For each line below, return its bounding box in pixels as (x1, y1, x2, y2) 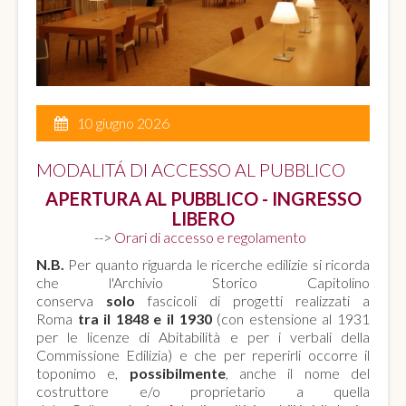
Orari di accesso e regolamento (114, 227, 312, 246)
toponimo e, (36, 363, 130, 382)
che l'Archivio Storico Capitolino (36, 273, 370, 291)
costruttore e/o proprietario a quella (36, 382, 370, 400)
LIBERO (171, 207, 235, 229)
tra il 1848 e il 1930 (72, 309, 212, 327)
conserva (36, 291, 106, 309)
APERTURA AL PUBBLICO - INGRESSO (44, 187, 362, 209)
